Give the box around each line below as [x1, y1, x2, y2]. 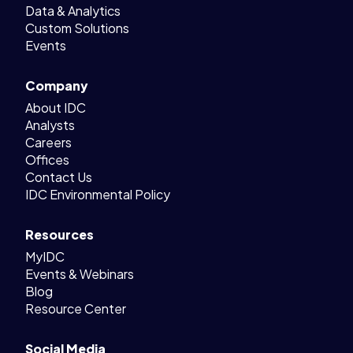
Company [25, 76, 88, 94]
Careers [25, 133, 72, 150]
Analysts [25, 116, 75, 133]
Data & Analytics [25, 2, 121, 19]
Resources [25, 225, 94, 243]
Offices [25, 150, 69, 168]
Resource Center [25, 299, 126, 317]
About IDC [25, 98, 86, 116]
